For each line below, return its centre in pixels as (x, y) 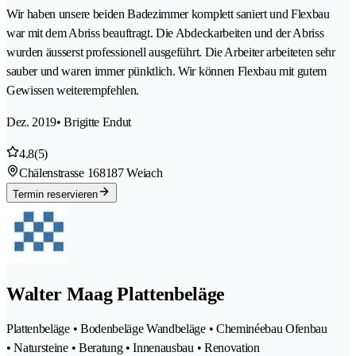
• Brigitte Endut (94, 122)
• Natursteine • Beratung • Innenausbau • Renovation (133, 347)
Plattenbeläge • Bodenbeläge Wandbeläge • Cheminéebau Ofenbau (167, 328)
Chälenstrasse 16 (59, 173)
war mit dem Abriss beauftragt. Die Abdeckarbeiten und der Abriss (165, 33)
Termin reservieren (55, 195)
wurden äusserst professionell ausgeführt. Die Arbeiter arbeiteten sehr (171, 52)
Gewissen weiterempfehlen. (73, 91)
